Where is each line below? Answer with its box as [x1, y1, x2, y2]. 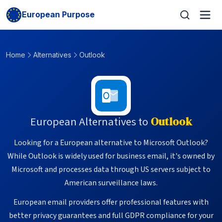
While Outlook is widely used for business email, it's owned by [7, 151, 215, 162]
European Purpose [22, 9, 95, 19]
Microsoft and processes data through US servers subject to [11, 164, 211, 175]
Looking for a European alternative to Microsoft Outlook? [14, 137, 208, 148]
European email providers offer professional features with [13, 197, 209, 208]
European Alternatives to [30, 114, 148, 130]
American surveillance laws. [64, 177, 158, 188]
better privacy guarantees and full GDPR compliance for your [8, 210, 214, 221]
